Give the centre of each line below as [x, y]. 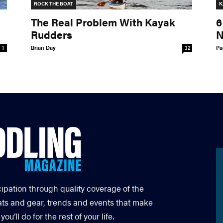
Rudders [52, 35]
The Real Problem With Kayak [103, 22]
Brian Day [43, 48]
